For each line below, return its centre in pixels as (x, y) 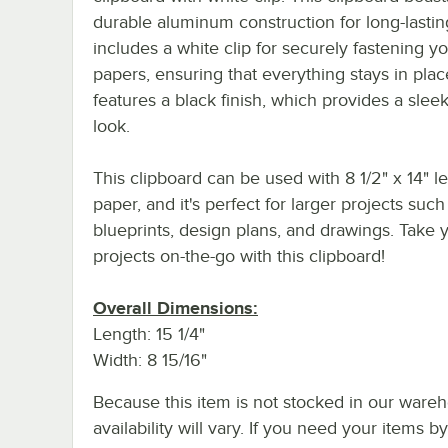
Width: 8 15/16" (150, 359)
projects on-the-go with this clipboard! (239, 255)
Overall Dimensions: (175, 307)
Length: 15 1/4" (149, 333)
